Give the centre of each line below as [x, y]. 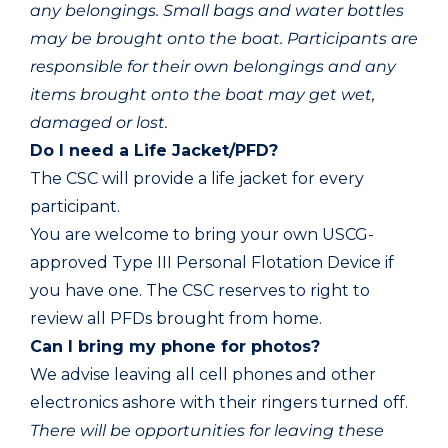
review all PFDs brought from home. [178, 318]
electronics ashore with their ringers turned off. [219, 402]
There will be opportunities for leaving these [207, 430]
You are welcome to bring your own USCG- [202, 234]
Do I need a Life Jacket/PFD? [154, 150]
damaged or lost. [101, 122]
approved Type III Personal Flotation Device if [212, 262]
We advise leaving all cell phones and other [203, 374]
